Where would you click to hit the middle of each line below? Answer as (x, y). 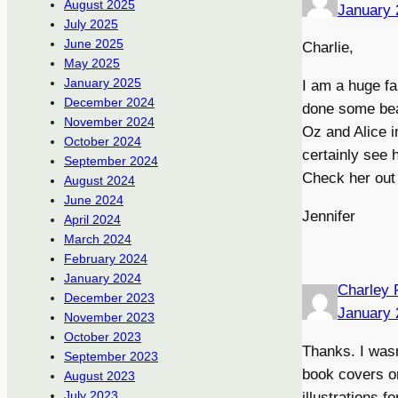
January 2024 (103, 279)
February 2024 (106, 259)
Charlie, (328, 48)
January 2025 (103, 83)
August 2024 (99, 181)
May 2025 (92, 64)
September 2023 (111, 357)
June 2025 (94, 44)
